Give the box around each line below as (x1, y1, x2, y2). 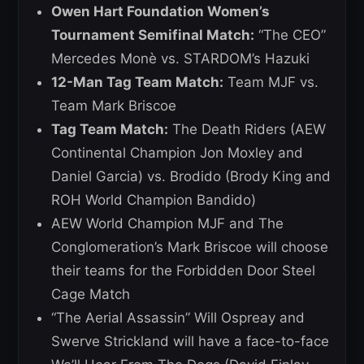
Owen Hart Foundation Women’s (51, 3, 270, 19)
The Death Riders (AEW (168, 121, 326, 137)
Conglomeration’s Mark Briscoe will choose (51, 239, 328, 255)
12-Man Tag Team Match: (51, 74, 223, 90)
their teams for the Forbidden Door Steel (51, 262, 315, 279)
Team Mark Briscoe (51, 97, 176, 114)
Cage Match (51, 286, 130, 302)
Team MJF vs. (223, 74, 318, 90)
